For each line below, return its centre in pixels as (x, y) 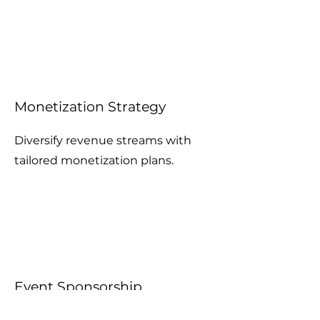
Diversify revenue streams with (103, 140)
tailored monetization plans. (94, 160)
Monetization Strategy (90, 107)
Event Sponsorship (78, 287)
